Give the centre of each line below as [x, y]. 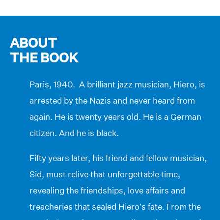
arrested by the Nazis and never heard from [112, 100]
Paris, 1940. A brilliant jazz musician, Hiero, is [117, 84]
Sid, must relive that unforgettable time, [105, 174]
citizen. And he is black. [74, 133]
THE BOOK [44, 58]
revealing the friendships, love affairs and [107, 190]
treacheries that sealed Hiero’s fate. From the [115, 206]
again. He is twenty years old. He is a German [115, 116]
